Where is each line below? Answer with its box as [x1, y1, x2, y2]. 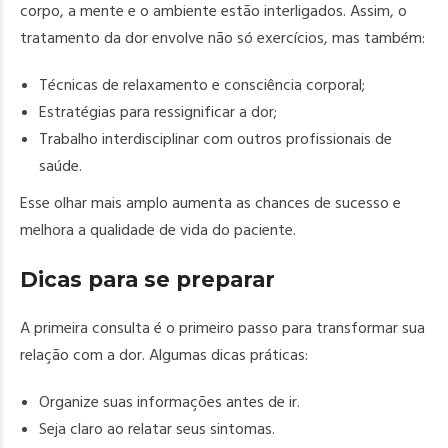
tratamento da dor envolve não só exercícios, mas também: [20, 27, 425, 49]
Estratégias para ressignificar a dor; [39, 101, 278, 123]
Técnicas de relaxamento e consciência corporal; [39, 74, 366, 96]
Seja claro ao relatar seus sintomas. [39, 418, 276, 440]
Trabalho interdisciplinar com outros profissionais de [39, 128, 393, 150]
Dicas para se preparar [20, 267, 275, 292]
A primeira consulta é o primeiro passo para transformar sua [20, 317, 425, 339]
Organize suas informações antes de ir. [39, 391, 301, 413]
